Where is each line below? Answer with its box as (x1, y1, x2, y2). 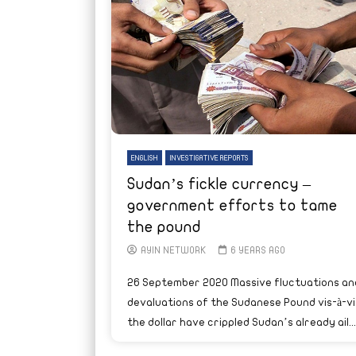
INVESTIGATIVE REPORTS (168, 153, 249, 162)
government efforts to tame (126, 196, 338, 214)
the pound (126, 218, 201, 235)
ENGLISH (130, 153, 158, 162)
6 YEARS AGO (230, 245, 285, 255)
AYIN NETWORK (140, 245, 207, 255)
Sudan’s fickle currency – (126, 175, 311, 192)
